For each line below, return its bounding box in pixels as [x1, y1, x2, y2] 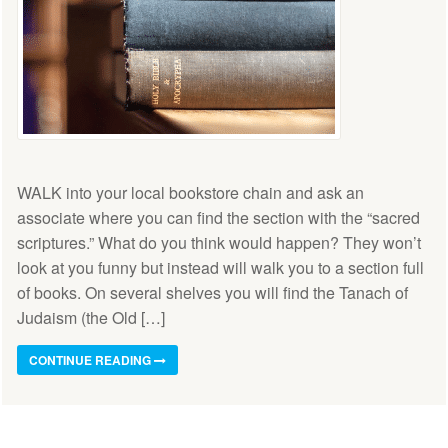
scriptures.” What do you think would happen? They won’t [17, 231, 421, 255]
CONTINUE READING [29, 351, 154, 370]
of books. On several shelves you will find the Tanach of [17, 281, 408, 305]
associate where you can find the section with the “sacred [17, 206, 420, 230]
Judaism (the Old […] [17, 306, 165, 330]
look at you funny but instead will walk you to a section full [17, 256, 424, 280]
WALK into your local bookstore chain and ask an [17, 181, 364, 205]
